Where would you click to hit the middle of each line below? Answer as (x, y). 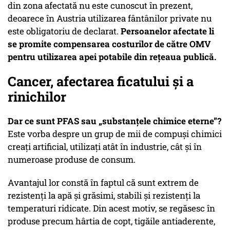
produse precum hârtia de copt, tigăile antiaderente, (111, 221)
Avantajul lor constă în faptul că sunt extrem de (103, 183)
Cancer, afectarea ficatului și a (101, 81)
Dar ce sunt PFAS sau (53, 121)
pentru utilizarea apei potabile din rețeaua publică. (112, 57)
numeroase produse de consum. (72, 160)
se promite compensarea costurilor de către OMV (109, 44)
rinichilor (37, 97)
